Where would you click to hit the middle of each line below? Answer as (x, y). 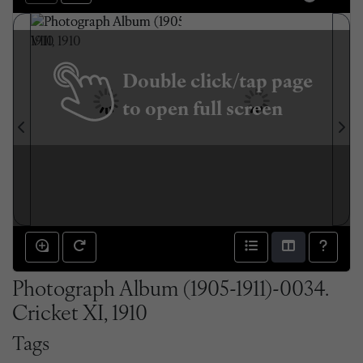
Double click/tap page (218, 83)
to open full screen (203, 110)
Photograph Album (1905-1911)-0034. (170, 290)
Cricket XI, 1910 (80, 314)
